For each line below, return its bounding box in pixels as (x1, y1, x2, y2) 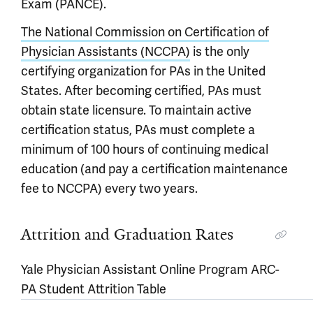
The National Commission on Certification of (21, 24, 269, 40)
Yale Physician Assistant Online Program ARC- (21, 261, 279, 277)
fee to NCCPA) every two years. (21, 180, 198, 196)
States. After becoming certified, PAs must (21, 82, 261, 99)
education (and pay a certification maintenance (21, 161, 288, 177)
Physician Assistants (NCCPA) (21, 43, 190, 59)
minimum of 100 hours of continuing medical (21, 141, 268, 157)
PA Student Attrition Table (21, 281, 166, 297)
